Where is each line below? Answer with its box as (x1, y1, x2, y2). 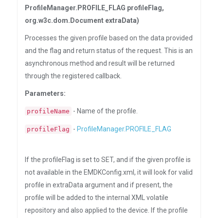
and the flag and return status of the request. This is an (25, 47, 193, 54)
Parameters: (25, 90, 66, 97)
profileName (27, 108, 70, 115)
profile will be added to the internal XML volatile (25, 194, 168, 201)
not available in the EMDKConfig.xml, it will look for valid (25, 168, 193, 176)
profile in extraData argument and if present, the (25, 181, 173, 189)
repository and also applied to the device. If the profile (25, 206, 188, 214)
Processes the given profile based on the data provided (25, 34, 193, 42)
